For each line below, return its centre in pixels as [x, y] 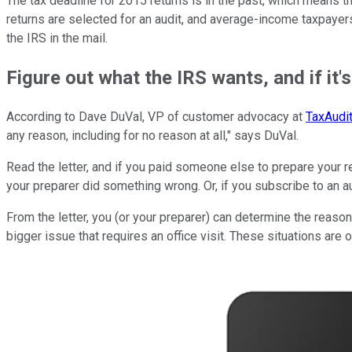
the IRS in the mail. [57, 38]
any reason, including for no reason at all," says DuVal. [152, 135]
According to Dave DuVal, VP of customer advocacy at [156, 116]
